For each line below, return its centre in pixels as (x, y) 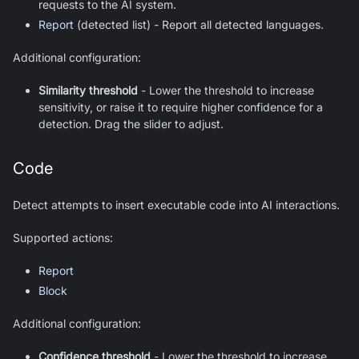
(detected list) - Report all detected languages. (199, 24)
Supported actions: (63, 237)
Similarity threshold (88, 90)
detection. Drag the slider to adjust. (131, 123)
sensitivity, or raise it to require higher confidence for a (181, 107)
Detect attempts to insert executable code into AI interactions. (176, 204)
